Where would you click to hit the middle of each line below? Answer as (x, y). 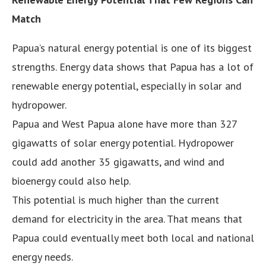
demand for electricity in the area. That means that (127, 218)
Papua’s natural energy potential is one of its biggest (132, 47)
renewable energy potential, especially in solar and (127, 85)
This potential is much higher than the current (115, 199)
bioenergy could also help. (71, 180)
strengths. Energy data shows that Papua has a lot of (133, 66)
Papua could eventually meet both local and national (133, 237)
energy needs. (42, 256)
